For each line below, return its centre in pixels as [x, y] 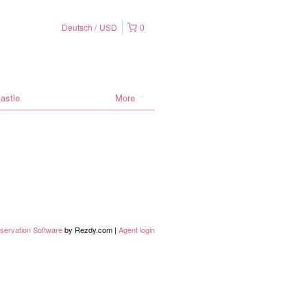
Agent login [137, 230]
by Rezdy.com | [90, 230]
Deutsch [77, 27]
